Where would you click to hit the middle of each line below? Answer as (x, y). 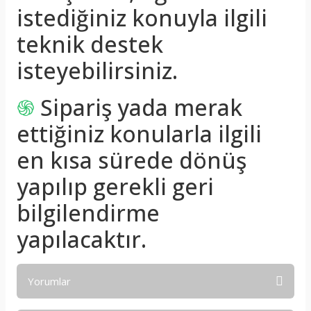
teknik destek (90, 44)
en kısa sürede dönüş (132, 160)
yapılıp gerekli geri (115, 186)
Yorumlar (49, 281)
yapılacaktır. (82, 239)
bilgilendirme (88, 213)
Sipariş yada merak (141, 107)
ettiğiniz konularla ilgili (139, 134)
